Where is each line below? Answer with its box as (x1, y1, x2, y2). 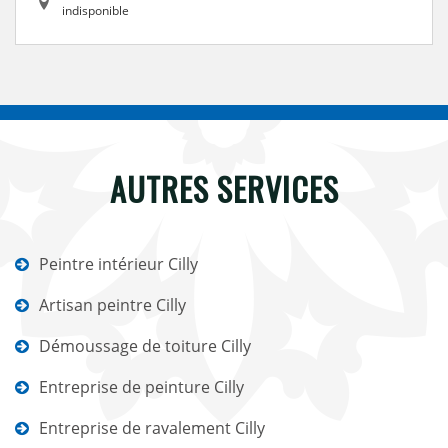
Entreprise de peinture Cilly (39, 376, 244, 398)
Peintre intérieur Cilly (39, 253, 198, 275)
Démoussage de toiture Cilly (39, 335, 251, 357)
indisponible (62, 2, 129, 19)
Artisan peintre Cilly (39, 294, 186, 316)
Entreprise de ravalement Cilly (39, 417, 265, 439)
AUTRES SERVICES (109, 165, 339, 212)
